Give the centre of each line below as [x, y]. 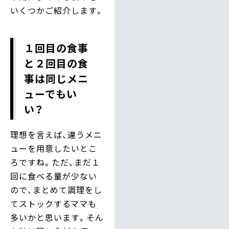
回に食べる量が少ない [54, 176]
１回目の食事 [56, 48]
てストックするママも [53, 204]
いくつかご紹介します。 [57, 10]
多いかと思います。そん [57, 217]
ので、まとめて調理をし [56, 190]
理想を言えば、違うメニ [56, 135]
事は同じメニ [56, 79]
